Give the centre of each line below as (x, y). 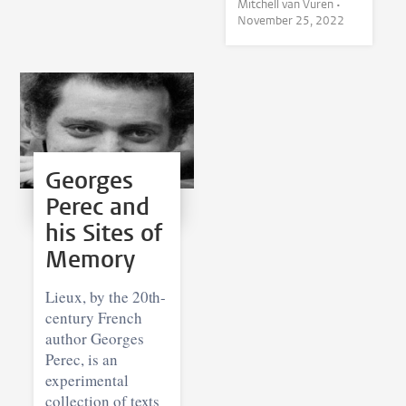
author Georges (95, 338)
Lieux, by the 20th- (106, 296)
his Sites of (104, 233)
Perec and (98, 207)
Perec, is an (82, 359)
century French (94, 317)
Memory (91, 259)
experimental (87, 380)
